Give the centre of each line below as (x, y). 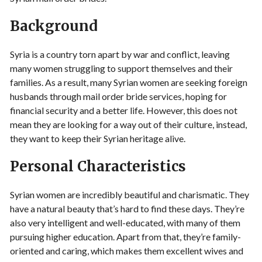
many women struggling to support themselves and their (121, 68)
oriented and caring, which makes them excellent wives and (127, 251)
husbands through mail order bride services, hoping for (118, 96)
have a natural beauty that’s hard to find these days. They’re (127, 208)
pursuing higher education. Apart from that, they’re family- (125, 237)
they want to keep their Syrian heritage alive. (98, 138)
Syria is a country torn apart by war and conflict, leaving (120, 54)
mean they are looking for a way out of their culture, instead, (128, 124)
